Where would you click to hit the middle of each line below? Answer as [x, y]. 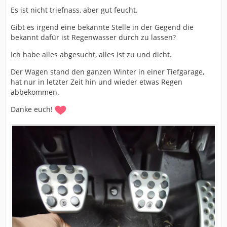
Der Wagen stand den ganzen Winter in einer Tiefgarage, [107, 72]
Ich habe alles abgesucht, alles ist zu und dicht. [91, 54]
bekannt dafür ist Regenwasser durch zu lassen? [93, 37]
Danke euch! [33, 109]
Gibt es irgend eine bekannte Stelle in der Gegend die [102, 27]
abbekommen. [35, 92]
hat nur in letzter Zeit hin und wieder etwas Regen [97, 82]
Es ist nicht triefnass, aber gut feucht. [74, 10]
